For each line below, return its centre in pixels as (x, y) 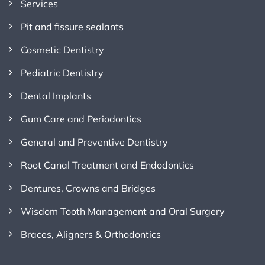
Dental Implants (56, 96)
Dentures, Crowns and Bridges (88, 188)
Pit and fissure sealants (72, 27)
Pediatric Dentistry (62, 73)
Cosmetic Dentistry (62, 50)
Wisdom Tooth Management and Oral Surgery (123, 211)
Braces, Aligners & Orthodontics (91, 235)
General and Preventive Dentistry (94, 142)
